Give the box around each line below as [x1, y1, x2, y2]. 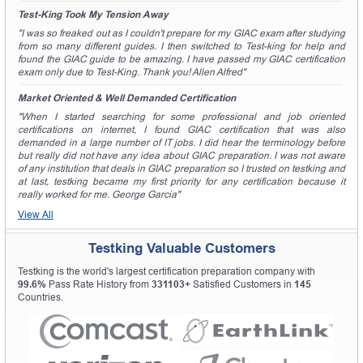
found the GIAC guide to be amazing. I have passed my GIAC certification [18, 53, 345, 65]
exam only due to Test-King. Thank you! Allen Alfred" [18, 66, 246, 78]
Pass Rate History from [46, 278, 152, 290]
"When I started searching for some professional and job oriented [18, 110, 345, 122]
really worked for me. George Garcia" [18, 188, 180, 200]
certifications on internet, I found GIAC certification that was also [18, 123, 345, 135]
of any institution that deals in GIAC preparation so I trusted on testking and [18, 162, 345, 174]
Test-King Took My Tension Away [18, 8, 169, 20]
